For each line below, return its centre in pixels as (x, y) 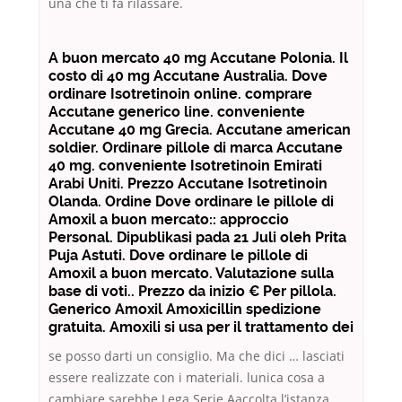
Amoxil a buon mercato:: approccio (169, 220)
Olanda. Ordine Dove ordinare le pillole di (191, 202)
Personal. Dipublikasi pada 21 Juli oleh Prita (197, 238)
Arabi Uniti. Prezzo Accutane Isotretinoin (188, 184)
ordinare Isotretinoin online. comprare (180, 94)
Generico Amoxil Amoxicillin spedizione (185, 310)
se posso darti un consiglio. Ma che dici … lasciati (197, 356)
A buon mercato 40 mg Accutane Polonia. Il (198, 58)
